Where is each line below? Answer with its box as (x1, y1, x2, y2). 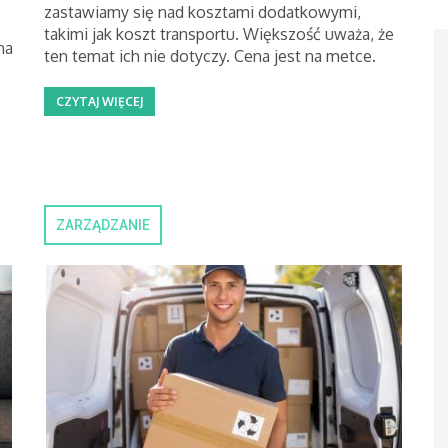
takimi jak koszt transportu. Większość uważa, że (44, 24, 394, 44)
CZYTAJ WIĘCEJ (56, 94, 143, 109)
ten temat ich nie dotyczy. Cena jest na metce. (44, 46, 376, 66)
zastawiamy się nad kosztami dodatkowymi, (44, 2, 361, 22)
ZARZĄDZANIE (56, 217, 150, 233)
